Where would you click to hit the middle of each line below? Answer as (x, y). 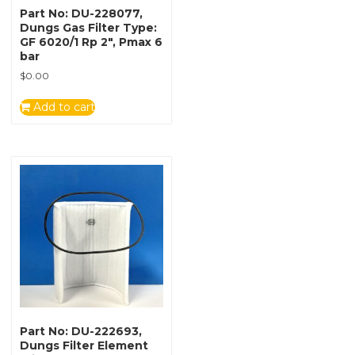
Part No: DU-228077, (81, 13)
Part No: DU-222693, (81, 332)
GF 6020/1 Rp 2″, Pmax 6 (91, 42)
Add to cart (63, 107)
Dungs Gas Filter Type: (88, 27)
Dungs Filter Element (84, 346)
